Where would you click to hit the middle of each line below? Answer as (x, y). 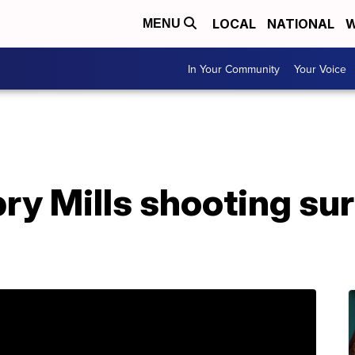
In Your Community (234, 69)
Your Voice (320, 69)
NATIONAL (301, 24)
